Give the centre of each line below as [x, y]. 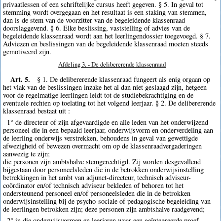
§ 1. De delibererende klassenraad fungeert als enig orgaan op [124, 79]
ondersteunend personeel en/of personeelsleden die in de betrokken [97, 193]
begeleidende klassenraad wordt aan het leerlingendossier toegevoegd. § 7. [107, 36]
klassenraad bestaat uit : [37, 110]
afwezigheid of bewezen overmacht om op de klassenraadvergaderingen [103, 146]
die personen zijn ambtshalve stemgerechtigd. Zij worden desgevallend [102, 162]
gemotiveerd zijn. [27, 52]
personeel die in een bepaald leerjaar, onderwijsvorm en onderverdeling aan [108, 130]
